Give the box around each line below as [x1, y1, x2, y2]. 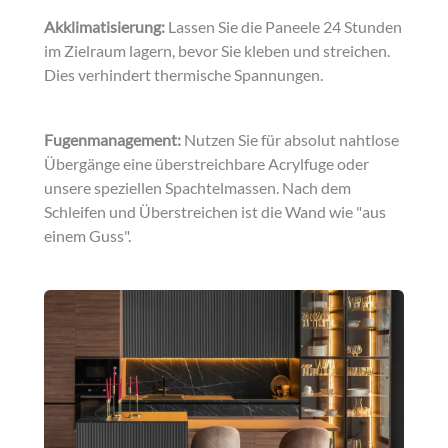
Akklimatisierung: [44, 17, 165, 36]
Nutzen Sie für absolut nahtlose [181, 131, 399, 150]
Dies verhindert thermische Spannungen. [44, 65, 323, 84]
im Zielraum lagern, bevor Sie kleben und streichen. [44, 41, 390, 60]
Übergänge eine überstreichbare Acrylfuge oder [44, 155, 369, 174]
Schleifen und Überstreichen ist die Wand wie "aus [44, 203, 386, 222]
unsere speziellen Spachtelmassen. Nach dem [44, 179, 351, 198]
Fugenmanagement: [44, 131, 181, 150]
